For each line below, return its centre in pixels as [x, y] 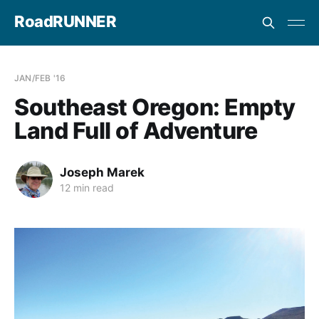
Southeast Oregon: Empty [155, 108]
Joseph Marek [102, 172]
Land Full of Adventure [136, 131]
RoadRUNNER [66, 21]
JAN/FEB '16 [40, 78]
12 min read [87, 187]
